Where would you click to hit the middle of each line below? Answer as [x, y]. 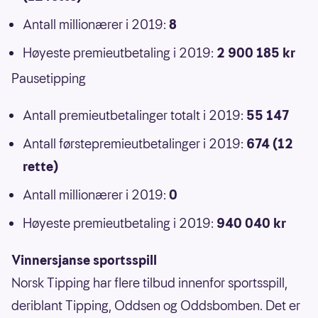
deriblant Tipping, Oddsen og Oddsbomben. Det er [156, 306]
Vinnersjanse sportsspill [84, 261]
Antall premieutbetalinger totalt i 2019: [135, 116]
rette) [40, 167]
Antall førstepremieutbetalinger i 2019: [135, 144]
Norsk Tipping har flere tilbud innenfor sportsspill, [149, 283]
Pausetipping [49, 79]
